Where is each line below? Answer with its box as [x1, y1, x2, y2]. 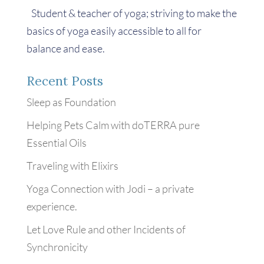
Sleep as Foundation [26, 95, 116, 108]
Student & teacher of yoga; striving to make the [31, 6, 237, 19]
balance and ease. [26, 42, 105, 55]
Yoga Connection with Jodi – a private [26, 182, 194, 195]
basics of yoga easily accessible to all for [26, 24, 202, 37]
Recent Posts [26, 73, 103, 89]
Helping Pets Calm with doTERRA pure [26, 118, 200, 131]
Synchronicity [26, 240, 88, 253]
